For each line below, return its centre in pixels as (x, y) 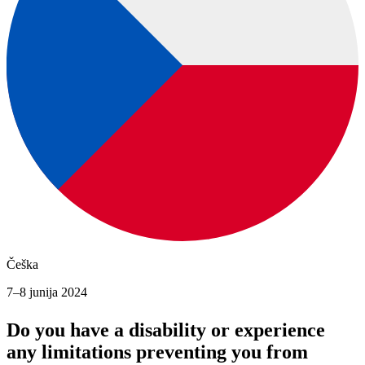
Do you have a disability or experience (166, 330)
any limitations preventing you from (157, 352)
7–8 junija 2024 (47, 292)
